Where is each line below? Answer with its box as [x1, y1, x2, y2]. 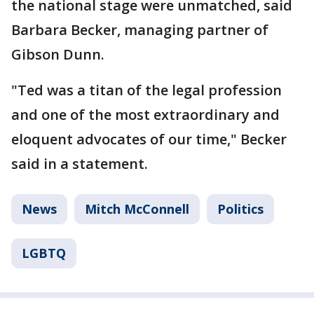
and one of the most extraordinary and [11, 105, 280, 124]
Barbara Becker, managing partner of [11, 20, 268, 39]
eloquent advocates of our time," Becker [11, 130, 287, 149]
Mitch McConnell [85, 200, 189, 217]
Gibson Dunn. [11, 45, 104, 64]
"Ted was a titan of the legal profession [11, 81, 282, 100]
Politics [217, 200, 264, 217]
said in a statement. [11, 154, 148, 173]
